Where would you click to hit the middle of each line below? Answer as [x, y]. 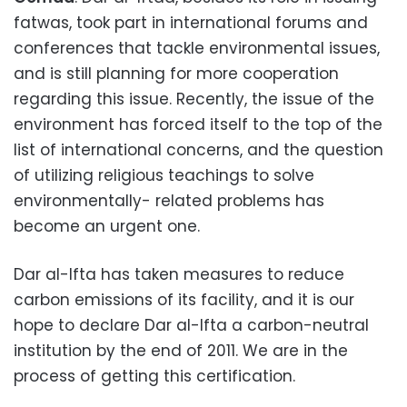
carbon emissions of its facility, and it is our [184, 300]
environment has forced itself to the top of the [198, 124]
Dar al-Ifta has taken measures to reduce [179, 274]
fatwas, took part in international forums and [191, 23]
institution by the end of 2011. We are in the [181, 351]
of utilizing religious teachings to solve [164, 175]
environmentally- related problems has [169, 201]
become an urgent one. [107, 226]
